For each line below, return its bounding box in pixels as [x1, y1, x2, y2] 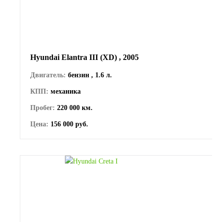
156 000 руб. [49, 120, 88, 128]
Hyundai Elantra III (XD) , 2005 [30, 53, 139, 61]
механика [49, 87, 81, 95]
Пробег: [30, 104, 55, 111]
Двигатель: [30, 71, 66, 79]
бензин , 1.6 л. [66, 71, 112, 79]
